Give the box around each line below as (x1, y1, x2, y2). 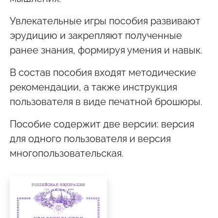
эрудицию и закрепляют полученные (10, 30, 182, 42)
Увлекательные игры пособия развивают (10, 15, 200, 27)
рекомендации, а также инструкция (10, 81, 177, 93)
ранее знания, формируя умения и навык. (10, 44, 202, 56)
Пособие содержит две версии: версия (10, 118, 194, 130)
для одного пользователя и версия (10, 133, 171, 145)
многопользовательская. (10, 147, 124, 160)
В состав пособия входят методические (10, 67, 196, 79)
